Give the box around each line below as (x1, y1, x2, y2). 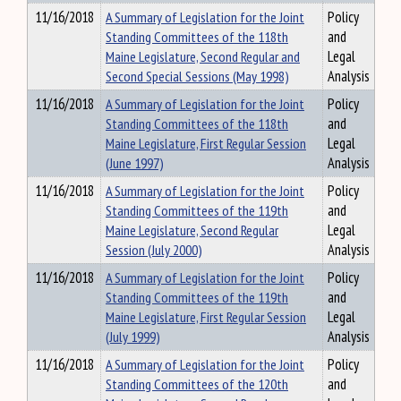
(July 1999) (106, 327, 160, 346)
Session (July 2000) (106, 240, 202, 260)
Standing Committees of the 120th (106, 374, 288, 394)
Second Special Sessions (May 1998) (106, 66, 289, 86)
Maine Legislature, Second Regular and (106, 47, 300, 66)
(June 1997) (106, 153, 164, 173)
